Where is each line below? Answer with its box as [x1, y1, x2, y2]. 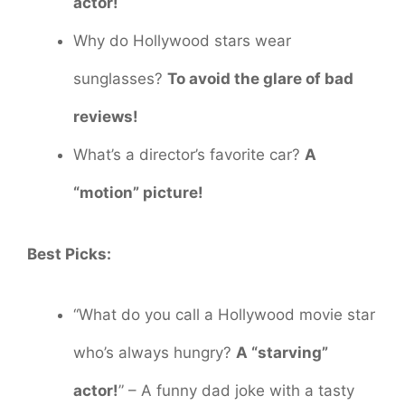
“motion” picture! [73, 184, 203, 202]
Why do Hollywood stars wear [73, 32, 291, 51]
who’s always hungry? [73, 344, 236, 363]
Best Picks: [27, 244, 111, 263]
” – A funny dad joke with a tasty [118, 381, 354, 400]
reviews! [73, 108, 138, 127]
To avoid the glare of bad [167, 70, 353, 89]
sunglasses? [73, 70, 167, 89]
